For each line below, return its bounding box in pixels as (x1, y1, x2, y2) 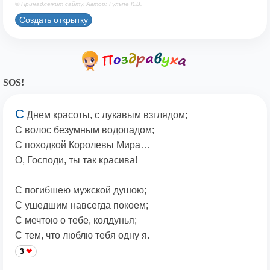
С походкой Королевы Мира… (15, 140, 150, 151)
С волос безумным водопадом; (15, 125, 154, 136)
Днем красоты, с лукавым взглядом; (24, 110, 187, 121)
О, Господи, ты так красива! (15, 155, 137, 166)
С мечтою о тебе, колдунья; (15, 215, 137, 226)
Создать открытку (19, 14, 88, 25)
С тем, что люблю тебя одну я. (15, 230, 149, 241)
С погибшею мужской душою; (15, 185, 146, 196)
